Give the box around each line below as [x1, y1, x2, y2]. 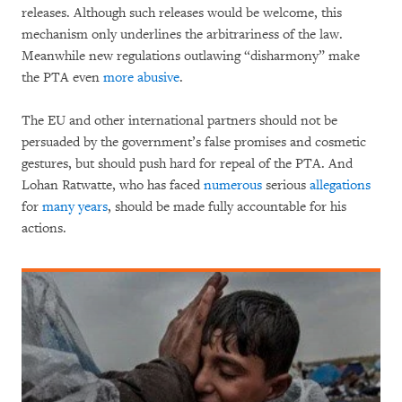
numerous [204, 177, 262, 195]
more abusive [103, 69, 179, 87]
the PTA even [22, 69, 103, 87]
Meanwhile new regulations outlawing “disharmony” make [22, 48, 360, 66]
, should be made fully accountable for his [108, 198, 346, 216]
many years [42, 198, 108, 216]
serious [262, 177, 310, 195]
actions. [22, 220, 66, 238]
